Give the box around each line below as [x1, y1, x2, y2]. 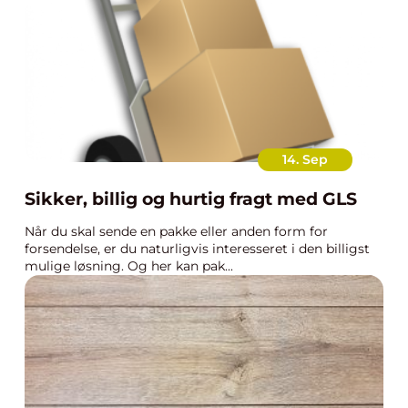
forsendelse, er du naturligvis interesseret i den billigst [25, 240, 370, 257]
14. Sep [282, 151, 328, 168]
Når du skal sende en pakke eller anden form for [25, 223, 328, 240]
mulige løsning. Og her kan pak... [25, 258, 233, 274]
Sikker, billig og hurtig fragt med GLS [25, 189, 357, 209]
